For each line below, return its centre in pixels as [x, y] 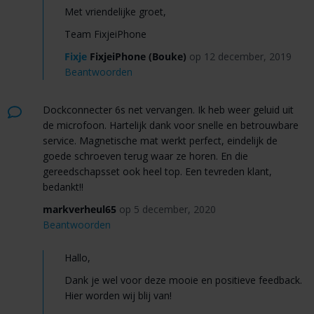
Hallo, [77, 257]
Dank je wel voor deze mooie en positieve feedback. [183, 280]
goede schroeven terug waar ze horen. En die [145, 156]
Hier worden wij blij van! [118, 295]
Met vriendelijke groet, [115, 11]
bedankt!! [63, 186]
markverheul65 [79, 209]
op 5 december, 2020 [167, 209]
